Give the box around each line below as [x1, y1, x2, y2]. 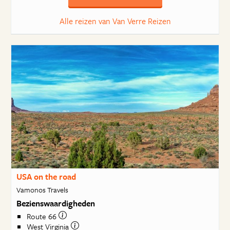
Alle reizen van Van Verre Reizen [59, 15, 171, 27]
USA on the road [16, 170, 76, 183]
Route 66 [26, 210, 59, 222]
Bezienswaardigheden [16, 197, 95, 209]
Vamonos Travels [16, 184, 68, 195]
